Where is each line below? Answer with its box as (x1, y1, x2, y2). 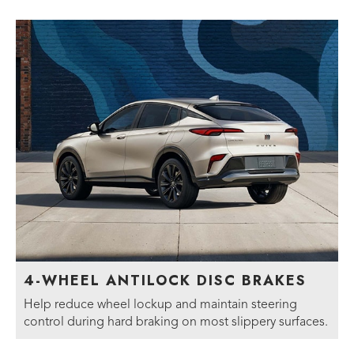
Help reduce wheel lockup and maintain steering (24, 298, 297, 311)
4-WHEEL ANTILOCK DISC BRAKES (24, 269, 307, 291)
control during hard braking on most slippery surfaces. (24, 315, 328, 329)
